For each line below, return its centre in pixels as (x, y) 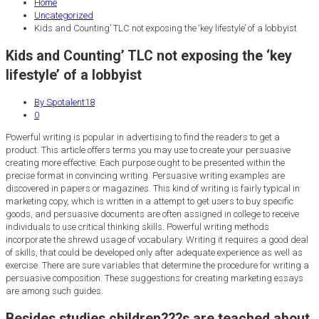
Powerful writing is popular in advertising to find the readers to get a (143, 137)
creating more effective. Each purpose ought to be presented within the (145, 163)
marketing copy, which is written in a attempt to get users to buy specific (150, 202)
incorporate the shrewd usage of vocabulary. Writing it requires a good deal (157, 240)
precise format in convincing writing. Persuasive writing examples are (145, 176)
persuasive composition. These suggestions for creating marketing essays (155, 278)
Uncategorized (64, 15)
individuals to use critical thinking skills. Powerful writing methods (137, 227)
